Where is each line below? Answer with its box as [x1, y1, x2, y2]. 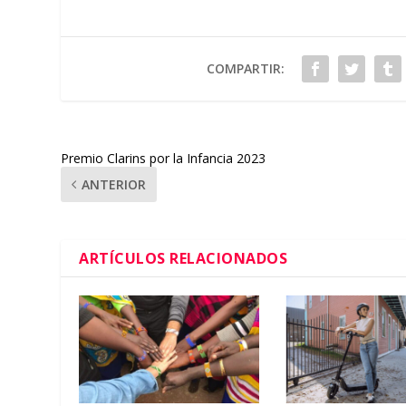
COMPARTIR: [206, 59, 285, 77]
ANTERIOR [82, 175, 147, 193]
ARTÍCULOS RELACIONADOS [79, 247, 288, 268]
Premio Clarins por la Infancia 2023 [61, 149, 266, 167]
